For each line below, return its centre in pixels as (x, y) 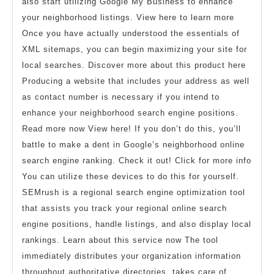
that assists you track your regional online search (124, 209)
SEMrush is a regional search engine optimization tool (134, 193)
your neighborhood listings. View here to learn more (128, 18)
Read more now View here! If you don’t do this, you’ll (131, 129)
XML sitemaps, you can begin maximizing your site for (135, 50)
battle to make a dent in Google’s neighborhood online (133, 145)
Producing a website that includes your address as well (136, 81)
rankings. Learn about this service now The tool (120, 240)
